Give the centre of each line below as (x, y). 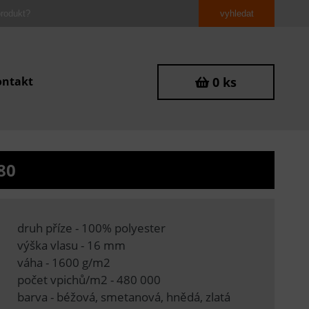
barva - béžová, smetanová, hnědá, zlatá (123, 297)
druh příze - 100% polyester (91, 228)
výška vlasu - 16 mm (71, 245)
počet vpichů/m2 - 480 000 (89, 279)
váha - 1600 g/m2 (63, 262)
